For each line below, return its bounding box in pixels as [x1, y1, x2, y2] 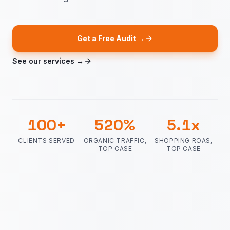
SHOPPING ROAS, [155, 137, 213, 144]
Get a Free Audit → [77, 34, 145, 43]
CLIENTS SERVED [18, 137, 75, 144]
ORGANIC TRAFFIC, [83, 137, 147, 144]
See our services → [12, 56, 84, 65]
